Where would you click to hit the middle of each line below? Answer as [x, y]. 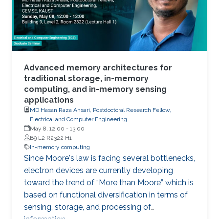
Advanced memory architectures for [98, 67]
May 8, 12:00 [47, 128]
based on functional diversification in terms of [106, 195]
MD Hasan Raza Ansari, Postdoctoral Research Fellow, [100, 110]
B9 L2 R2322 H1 [51, 138]
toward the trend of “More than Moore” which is [109, 182]
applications [49, 100]
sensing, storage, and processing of [88, 207]
